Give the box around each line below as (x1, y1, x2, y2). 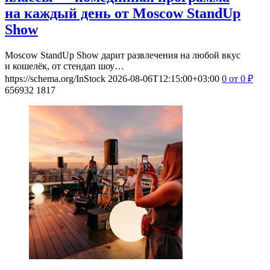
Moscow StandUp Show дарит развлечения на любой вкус (5, 50, 240, 61)
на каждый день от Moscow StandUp (5, 5, 240, 22)
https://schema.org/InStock (5, 74, 105, 84)
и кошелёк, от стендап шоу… (5, 61, 124, 72)
